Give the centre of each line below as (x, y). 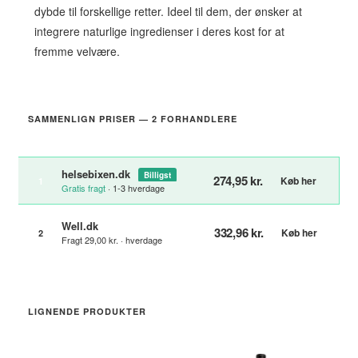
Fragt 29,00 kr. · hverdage (112, 240)
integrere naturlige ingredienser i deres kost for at (159, 31)
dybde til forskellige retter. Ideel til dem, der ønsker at (168, 11)
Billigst (157, 175)
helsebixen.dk (97, 174)
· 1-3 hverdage (135, 188)
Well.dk (80, 226)
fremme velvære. (77, 51)
